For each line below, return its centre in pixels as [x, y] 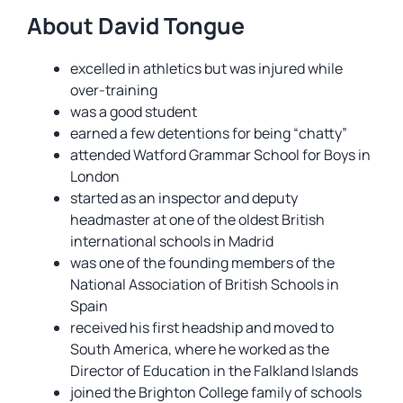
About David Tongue [136, 26]
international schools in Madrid [172, 241]
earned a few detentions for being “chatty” [209, 133]
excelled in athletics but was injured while [206, 68]
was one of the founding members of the [202, 263]
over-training [114, 90]
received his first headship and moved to [202, 327]
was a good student [134, 112]
